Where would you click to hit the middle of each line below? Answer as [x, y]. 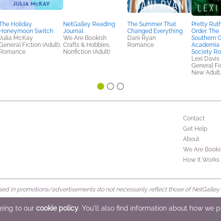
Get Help [195, 129]
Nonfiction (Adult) [87, 52]
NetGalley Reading [89, 24]
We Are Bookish [85, 38]
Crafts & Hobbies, [87, 45]
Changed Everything [155, 31]
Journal [73, 31]
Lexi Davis [205, 58]
